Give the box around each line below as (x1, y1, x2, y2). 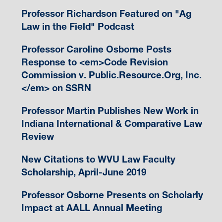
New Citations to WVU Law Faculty (21, 153, 175, 165)
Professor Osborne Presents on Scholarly (21, 189, 203, 201)
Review (21, 130, 54, 142)
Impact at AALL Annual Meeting (21, 202, 162, 214)
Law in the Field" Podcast (21, 20, 134, 32)
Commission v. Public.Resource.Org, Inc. (21, 69, 202, 81)
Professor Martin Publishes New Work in (21, 105, 199, 116)
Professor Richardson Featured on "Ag (21, 7, 191, 19)
